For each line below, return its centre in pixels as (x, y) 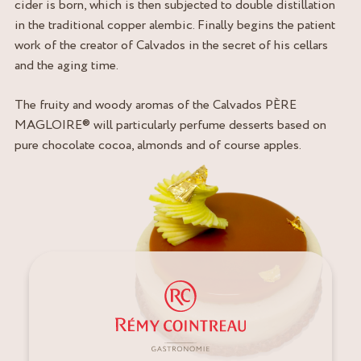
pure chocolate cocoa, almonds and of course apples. (158, 145)
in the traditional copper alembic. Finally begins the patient (175, 25)
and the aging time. (66, 65)
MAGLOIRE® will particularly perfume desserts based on (170, 125)
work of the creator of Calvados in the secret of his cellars (171, 45)
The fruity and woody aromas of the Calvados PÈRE (156, 105)
